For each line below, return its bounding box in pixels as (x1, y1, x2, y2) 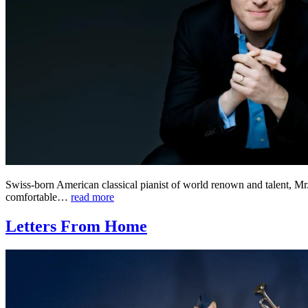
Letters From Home (5, 217, 147, 236)
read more (71, 191, 114, 203)
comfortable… (5, 191, 71, 203)
